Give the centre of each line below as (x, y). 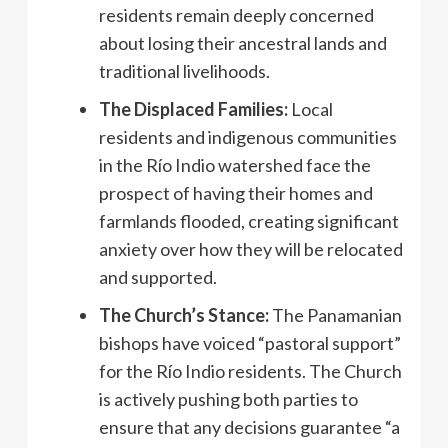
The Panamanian (335, 314)
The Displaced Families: (193, 108)
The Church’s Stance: (184, 314)
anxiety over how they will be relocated (251, 248)
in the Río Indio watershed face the (235, 164)
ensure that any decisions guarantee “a (249, 426)
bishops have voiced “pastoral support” (250, 342)
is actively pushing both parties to (228, 398)
